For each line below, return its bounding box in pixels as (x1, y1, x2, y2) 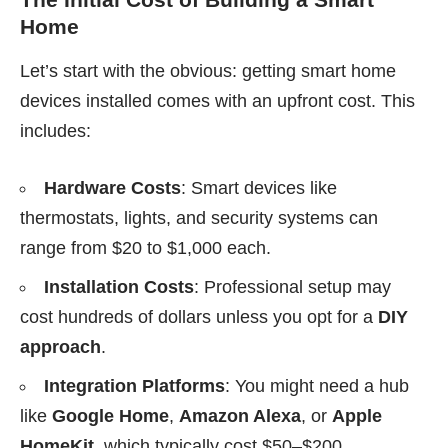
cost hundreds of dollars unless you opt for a (20, 307, 378, 328)
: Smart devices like (181, 178, 337, 199)
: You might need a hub (225, 376, 409, 397)
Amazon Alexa (179, 406, 301, 427)
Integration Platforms (44, 376, 225, 397)
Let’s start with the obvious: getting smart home (20, 61, 396, 82)
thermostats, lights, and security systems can (20, 208, 378, 229)
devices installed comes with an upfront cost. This (20, 91, 415, 112)
